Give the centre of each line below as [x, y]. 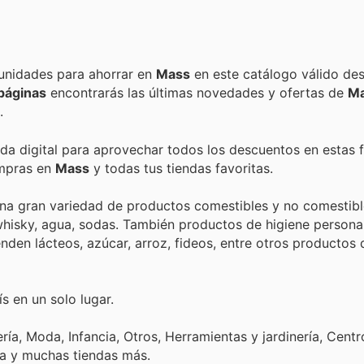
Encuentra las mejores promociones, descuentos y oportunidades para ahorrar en [106, 74]
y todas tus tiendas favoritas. [181, 168]
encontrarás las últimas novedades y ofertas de [197, 93]
